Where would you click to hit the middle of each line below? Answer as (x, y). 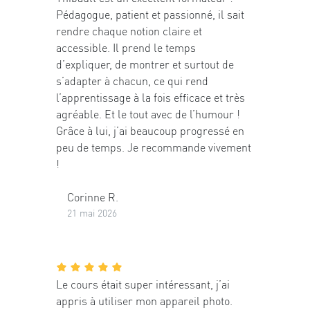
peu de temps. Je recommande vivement (154, 147)
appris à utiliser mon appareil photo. (144, 300)
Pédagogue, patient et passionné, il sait (150, 15)
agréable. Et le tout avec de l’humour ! (148, 114)
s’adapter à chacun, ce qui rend (132, 81)
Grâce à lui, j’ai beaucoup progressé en (150, 131)
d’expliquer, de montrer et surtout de (145, 64)
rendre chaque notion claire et (129, 31)
